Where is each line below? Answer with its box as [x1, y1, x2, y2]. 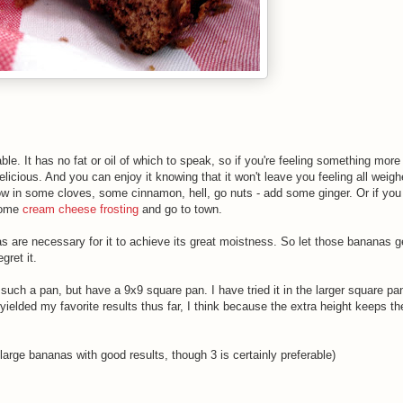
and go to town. [139, 202, 222, 216]
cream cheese [19, 202, 96, 216]
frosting [100, 202, 139, 216]
